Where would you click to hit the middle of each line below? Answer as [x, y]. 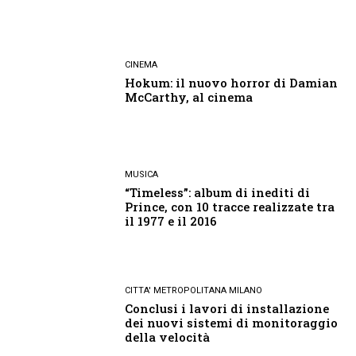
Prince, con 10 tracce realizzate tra [230, 206]
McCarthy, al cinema [189, 97]
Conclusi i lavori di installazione [227, 309]
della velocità [168, 337]
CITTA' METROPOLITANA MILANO [194, 291]
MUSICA [142, 174]
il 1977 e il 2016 [171, 221]
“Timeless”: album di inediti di [218, 192]
